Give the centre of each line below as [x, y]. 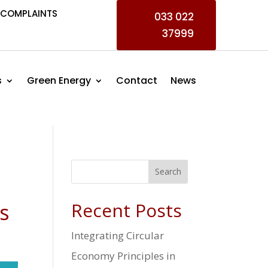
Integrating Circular [118, 235]
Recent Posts [127, 210]
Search [168, 172]
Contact [137, 80]
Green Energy [59, 80]
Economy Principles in [124, 255]
